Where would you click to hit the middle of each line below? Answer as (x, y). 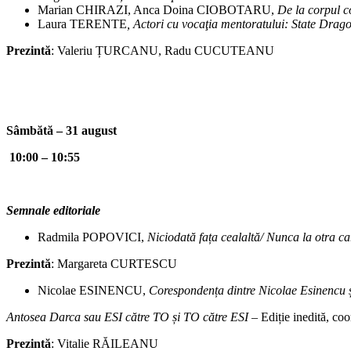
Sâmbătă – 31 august (62, 131)
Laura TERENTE (82, 24)
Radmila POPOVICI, (92, 237)
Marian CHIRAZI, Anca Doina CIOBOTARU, (157, 10)
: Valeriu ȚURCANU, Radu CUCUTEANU (163, 51)
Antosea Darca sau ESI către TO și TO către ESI (129, 317)
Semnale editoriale (53, 211)
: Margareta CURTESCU (114, 264)
